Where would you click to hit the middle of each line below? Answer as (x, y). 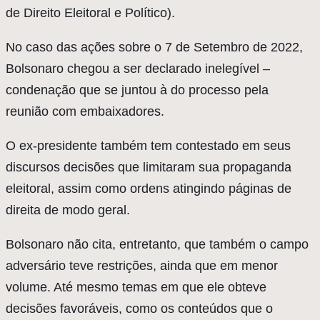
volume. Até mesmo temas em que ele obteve (136, 287)
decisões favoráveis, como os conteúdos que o (139, 309)
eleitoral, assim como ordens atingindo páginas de (149, 189)
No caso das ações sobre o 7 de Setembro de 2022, (154, 47)
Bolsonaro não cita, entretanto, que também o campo (157, 245)
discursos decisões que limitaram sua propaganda (149, 167)
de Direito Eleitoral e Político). (90, 13)
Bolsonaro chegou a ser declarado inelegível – (138, 69)
